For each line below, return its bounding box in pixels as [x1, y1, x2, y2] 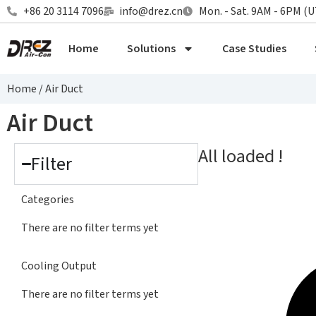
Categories [21, 192, 74, 207]
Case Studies [222, 41, 286, 56]
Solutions [127, 41, 176, 56]
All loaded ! [197, 143, 283, 169]
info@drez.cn [119, 4, 183, 19]
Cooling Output [21, 258, 97, 274]
